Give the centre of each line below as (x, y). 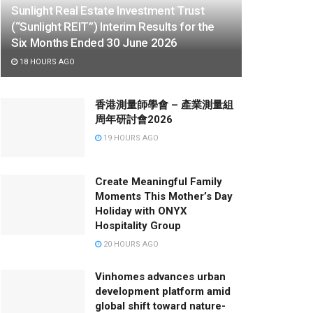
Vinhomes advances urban (160, 277)
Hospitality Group (138, 226)
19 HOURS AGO (130, 138)
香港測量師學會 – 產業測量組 (164, 104)
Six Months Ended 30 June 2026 (95, 42)
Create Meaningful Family (159, 182)
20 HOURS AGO (130, 245)
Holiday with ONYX (141, 211)
